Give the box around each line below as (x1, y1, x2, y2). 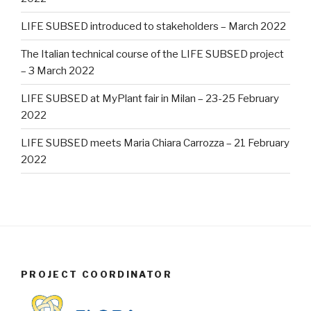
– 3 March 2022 (21, 64, 94, 77)
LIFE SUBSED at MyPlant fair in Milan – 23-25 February (21, 92, 279, 105)
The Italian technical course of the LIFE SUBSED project (21, 47, 284, 60)
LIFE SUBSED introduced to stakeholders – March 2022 (21, 19, 286, 33)
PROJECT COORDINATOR (21, 269, 172, 280)
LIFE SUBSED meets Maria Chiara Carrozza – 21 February (21, 136, 289, 149)
